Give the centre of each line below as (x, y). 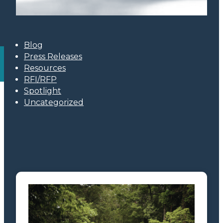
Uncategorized (54, 102)
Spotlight (43, 91)
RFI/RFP (40, 79)
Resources (45, 68)
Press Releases (53, 56)
